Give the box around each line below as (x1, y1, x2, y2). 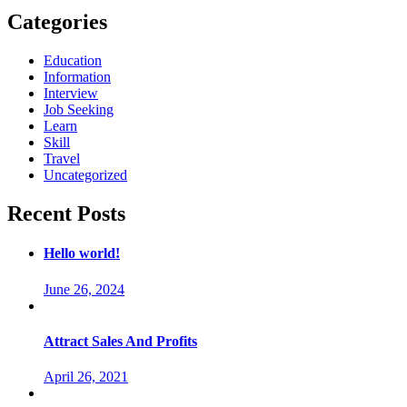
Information (44, 69, 111, 85)
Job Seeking (44, 102, 114, 118)
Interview (44, 85, 98, 102)
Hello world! (44, 245, 120, 262)
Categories (7, 10, 107, 35)
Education (44, 53, 102, 69)
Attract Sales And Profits (44, 333, 197, 349)
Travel (44, 151, 80, 167)
